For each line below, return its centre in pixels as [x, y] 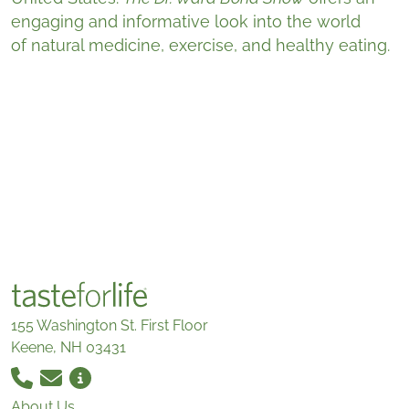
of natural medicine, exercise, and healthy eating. [200, 45]
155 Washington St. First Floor [110, 325]
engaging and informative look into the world [186, 21]
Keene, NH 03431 [68, 347]
